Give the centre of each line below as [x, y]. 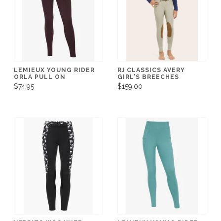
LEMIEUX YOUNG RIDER [54, 70]
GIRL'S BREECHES [148, 77]
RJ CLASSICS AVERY [151, 70]
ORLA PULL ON [40, 77]
